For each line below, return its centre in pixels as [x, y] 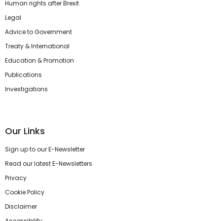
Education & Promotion [39, 60]
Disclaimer [21, 206]
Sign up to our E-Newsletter [45, 149]
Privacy [16, 178]
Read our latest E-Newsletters [49, 164]
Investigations [26, 89]
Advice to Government [38, 32]
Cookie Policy [25, 192]
